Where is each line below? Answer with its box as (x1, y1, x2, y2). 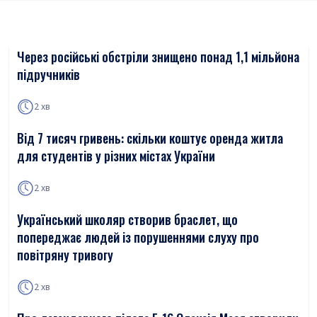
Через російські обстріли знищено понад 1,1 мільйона (17, 47, 299, 66)
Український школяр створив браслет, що (17, 210, 238, 229)
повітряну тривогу (17, 246, 113, 264)
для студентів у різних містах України (17, 146, 215, 165)
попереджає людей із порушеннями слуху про (17, 228, 259, 246)
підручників (17, 65, 80, 83)
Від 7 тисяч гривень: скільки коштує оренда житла (17, 129, 283, 147)
